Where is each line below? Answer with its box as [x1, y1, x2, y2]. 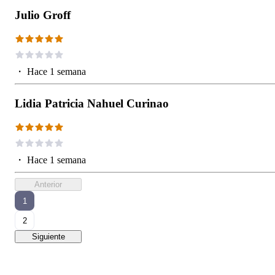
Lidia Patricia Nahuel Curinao [15, 97, 169, 110]
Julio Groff [15, 9, 71, 22]
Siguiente [31, 232, 65, 242]
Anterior [34, 180, 62, 190]
